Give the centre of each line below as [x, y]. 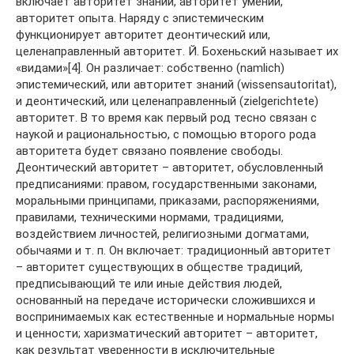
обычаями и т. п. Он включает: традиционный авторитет [173, 250]
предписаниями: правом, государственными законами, [166, 184]
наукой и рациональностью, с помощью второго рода [166, 134]
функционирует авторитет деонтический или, [143, 34]
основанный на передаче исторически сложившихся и [166, 300]
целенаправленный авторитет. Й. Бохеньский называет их [177, 51]
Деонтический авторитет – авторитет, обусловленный [169, 167]
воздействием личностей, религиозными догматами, [162, 233]
